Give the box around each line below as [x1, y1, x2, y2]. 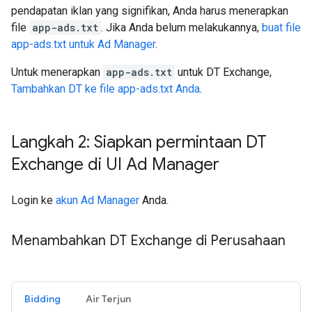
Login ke [11, 193, 56, 207]
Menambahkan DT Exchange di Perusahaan [11, 231, 286, 249]
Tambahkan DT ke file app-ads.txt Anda [11, 81, 200, 95]
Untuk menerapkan [11, 65, 103, 79]
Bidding [24, 292, 61, 305]
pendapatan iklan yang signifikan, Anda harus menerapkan [11, 3, 288, 17]
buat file [262, 20, 301, 34]
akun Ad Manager [56, 193, 139, 207]
